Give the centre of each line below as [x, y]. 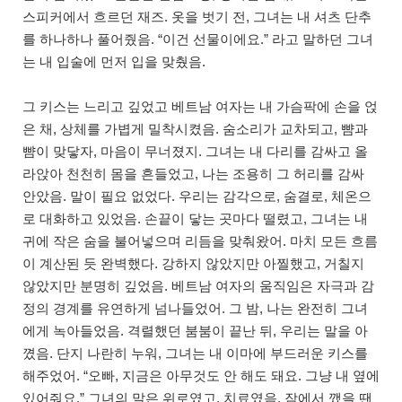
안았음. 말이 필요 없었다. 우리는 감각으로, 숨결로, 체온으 [197, 197]
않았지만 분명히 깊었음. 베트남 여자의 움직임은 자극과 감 [198, 286]
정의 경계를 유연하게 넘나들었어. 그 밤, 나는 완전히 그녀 [195, 309]
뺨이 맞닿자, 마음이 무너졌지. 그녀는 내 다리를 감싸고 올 [195, 152]
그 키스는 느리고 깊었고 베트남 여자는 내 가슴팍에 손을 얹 [200, 107]
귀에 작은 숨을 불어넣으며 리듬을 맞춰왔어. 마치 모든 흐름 [200, 241]
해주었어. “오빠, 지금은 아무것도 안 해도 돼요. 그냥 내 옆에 [201, 376]
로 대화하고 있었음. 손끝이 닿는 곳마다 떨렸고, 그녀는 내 [195, 219]
